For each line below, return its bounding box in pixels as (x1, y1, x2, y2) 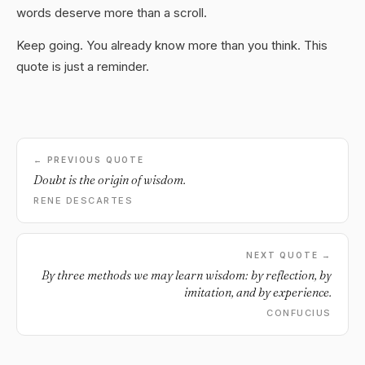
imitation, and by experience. (184, 284, 332, 300)
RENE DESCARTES (33, 195, 134, 206)
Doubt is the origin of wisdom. (33, 172, 186, 187)
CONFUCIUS (266, 307, 332, 319)
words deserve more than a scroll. (16, 5, 207, 20)
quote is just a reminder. (16, 59, 149, 74)
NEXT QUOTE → (246, 250, 332, 260)
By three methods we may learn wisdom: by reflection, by (42, 267, 332, 283)
